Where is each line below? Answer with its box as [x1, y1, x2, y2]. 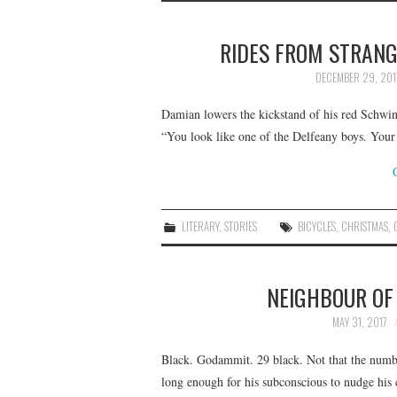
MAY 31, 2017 [331, 314, 387, 331]
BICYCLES [298, 218, 337, 235]
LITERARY [182, 218, 220, 235]
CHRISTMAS [341, 218, 389, 235]
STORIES [224, 218, 258, 235]
